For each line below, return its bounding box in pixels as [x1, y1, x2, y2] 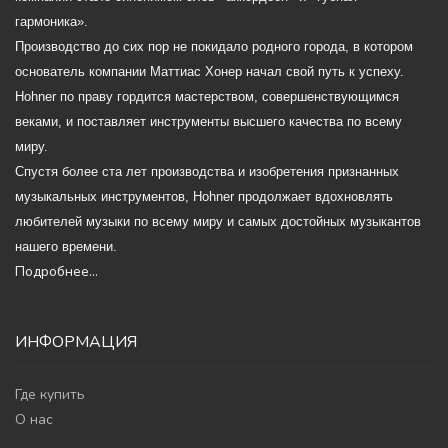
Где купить [15, 384, 85, 404]
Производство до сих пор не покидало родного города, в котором [15, 38, 413, 54]
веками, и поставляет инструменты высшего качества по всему [15, 113, 402, 129]
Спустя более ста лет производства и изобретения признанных [15, 163, 399, 179]
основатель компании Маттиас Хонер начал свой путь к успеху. [15, 63, 404, 79]
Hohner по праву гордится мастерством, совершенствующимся [15, 88, 399, 104]
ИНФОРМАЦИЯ [15, 330, 137, 353]
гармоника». [15, 13, 88, 29]
